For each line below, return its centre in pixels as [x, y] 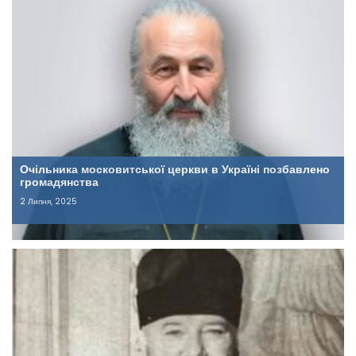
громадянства [59, 184]
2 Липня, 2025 [48, 202]
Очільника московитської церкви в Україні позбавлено [175, 171]
